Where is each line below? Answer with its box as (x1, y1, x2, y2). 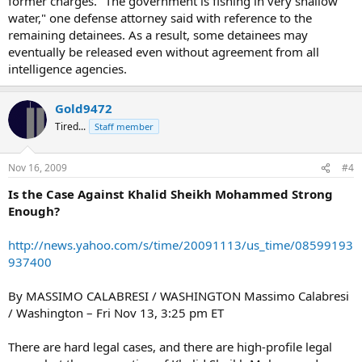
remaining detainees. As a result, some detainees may (8, 26, 308, 43)
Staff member (95, 120, 154, 133)
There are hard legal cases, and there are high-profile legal (8, 339, 332, 355)
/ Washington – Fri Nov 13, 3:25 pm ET (8, 305, 224, 321)
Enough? (8, 203, 60, 219)
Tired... (55, 119, 86, 133)
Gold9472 (55, 99, 112, 116)
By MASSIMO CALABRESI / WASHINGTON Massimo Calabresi (8, 288, 349, 304)
